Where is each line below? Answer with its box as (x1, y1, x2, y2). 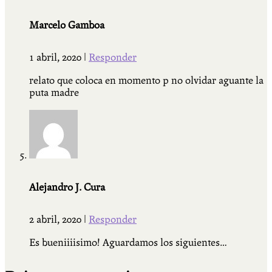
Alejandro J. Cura (29, 181, 105, 193)
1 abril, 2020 (29, 51, 84, 63)
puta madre (29, 86, 79, 98)
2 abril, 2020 (29, 213, 84, 225)
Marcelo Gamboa (29, 19, 104, 31)
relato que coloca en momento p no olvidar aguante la (29, 74, 263, 86)
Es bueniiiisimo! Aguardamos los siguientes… (29, 236, 226, 248)
